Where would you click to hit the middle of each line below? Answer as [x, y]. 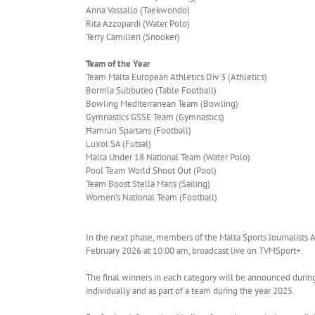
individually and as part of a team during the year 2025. [190, 290]
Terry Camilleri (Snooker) [133, 37]
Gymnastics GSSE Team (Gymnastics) [155, 117]
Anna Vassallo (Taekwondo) [138, 10]
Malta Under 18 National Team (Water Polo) [168, 157]
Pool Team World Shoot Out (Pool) [151, 170]
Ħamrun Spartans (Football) [139, 130]
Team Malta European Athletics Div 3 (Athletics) [176, 77]
